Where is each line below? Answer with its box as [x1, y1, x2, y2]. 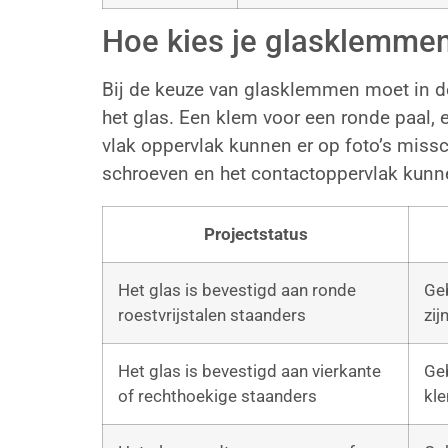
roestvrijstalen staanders [118, 304, 306, 325]
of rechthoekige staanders [118, 385, 317, 406]
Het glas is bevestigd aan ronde [118, 279, 356, 300]
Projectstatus [203, 223, 308, 244]
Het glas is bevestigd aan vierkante [118, 360, 381, 381]
